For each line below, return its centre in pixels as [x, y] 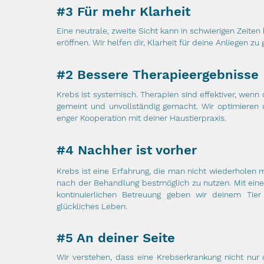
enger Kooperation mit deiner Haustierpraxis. [141, 118]
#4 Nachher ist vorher [127, 150]
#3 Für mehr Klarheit [123, 11]
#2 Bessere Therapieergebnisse [158, 75]
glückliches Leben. [92, 206]
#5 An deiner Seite [118, 238]
